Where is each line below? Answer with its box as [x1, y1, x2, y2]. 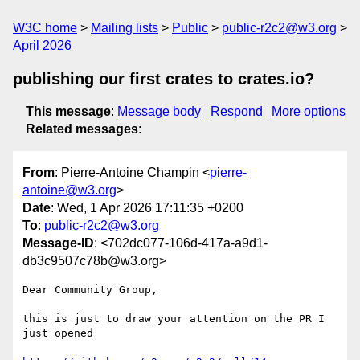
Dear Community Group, [22, 284, 157, 297]
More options [272, 104, 346, 118]
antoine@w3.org [22, 183, 117, 198]
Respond [210, 104, 263, 118]
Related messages [26, 122, 138, 136]
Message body [117, 104, 201, 118]
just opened [22, 327, 93, 340]
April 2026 [13, 39, 72, 52]
